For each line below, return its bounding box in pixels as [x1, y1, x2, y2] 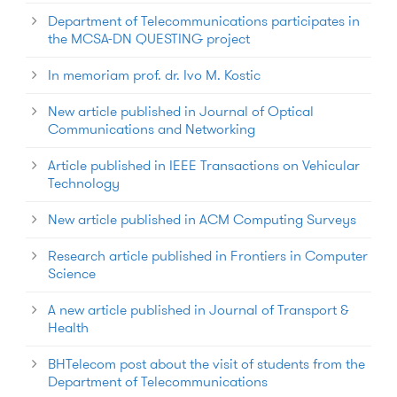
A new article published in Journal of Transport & [48, 299, 349, 320]
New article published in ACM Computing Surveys [48, 208, 356, 230]
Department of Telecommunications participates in [48, 10, 360, 31]
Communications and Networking [48, 118, 255, 139]
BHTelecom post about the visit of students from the [48, 353, 365, 374]
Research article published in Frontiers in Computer [48, 245, 368, 266]
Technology [48, 172, 120, 193]
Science [48, 262, 96, 284]
